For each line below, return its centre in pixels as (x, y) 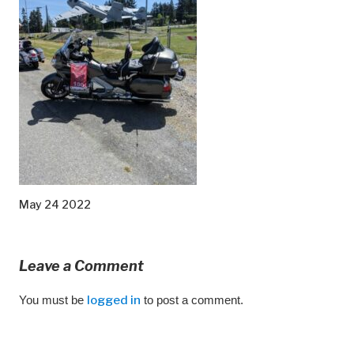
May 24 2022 (55, 204)
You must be (53, 299)
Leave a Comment (81, 265)
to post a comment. (192, 299)
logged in (114, 300)
